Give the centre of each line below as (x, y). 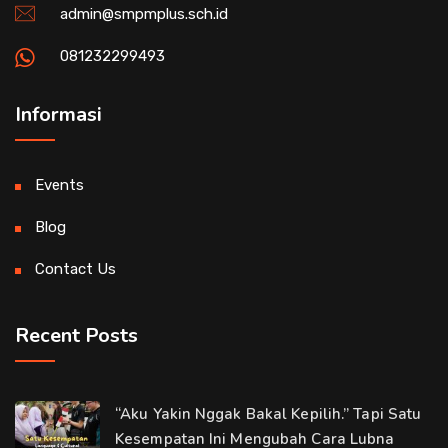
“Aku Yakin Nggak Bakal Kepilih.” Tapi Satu (268, 413)
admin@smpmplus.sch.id (144, 13)
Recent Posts (76, 335)
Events (59, 184)
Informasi (58, 114)
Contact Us (75, 268)
